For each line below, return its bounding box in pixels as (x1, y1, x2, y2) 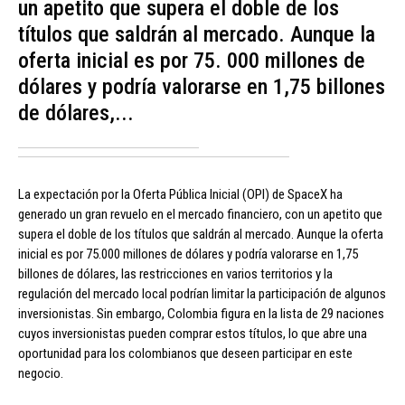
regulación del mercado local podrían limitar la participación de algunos (18, 286, 386, 303)
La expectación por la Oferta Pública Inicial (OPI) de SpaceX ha (18, 186, 343, 203)
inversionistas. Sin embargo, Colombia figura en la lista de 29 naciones (18, 306, 384, 323)
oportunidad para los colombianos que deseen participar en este (18, 345, 353, 363)
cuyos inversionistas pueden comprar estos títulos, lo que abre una (18, 325, 367, 343)
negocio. (18, 365, 63, 382)
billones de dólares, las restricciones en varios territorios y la (18, 266, 333, 283)
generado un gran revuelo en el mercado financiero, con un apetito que (18, 206, 382, 223)
